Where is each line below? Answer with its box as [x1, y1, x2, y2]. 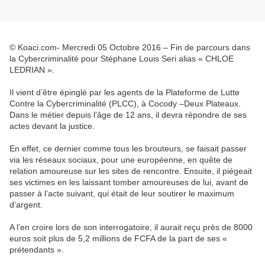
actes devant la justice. [9, 121, 95, 131]
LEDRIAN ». [9, 65, 54, 75]
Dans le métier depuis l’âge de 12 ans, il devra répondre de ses [9, 110, 247, 120]
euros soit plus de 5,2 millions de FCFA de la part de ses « [9, 234, 227, 244]
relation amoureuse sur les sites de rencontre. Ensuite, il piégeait [9, 166, 252, 176]
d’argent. [9, 200, 43, 210]
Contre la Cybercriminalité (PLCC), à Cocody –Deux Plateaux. [9, 99, 241, 109]
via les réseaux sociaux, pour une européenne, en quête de [9, 155, 232, 165]
